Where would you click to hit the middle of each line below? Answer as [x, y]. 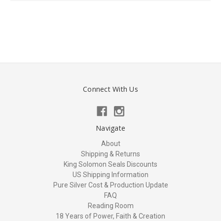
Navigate [110, 128]
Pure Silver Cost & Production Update [110, 185]
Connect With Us [110, 89]
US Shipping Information [110, 175]
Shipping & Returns [110, 154]
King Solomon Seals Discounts [110, 165]
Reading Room [110, 206]
